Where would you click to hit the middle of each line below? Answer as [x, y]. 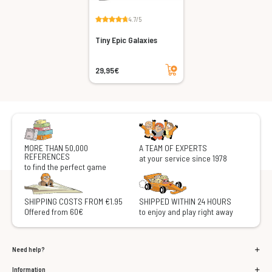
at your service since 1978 [183, 158]
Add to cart [171, 63]
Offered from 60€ [54, 212]
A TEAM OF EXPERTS [173, 148]
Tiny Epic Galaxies [126, 40]
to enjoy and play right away [186, 212]
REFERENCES [47, 157]
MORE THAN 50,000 [56, 148]
